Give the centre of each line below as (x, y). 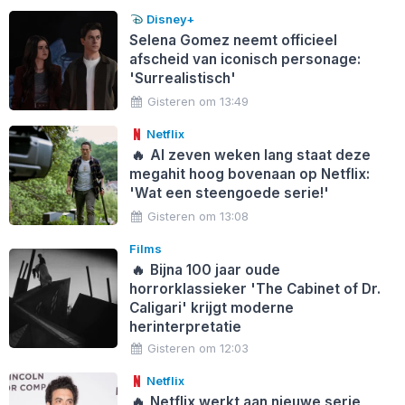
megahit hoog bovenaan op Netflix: (249, 174)
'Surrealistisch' (182, 79)
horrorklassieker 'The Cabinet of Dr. (254, 289)
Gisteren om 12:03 (198, 348)
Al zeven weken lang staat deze (259, 155)
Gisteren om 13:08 (198, 217)
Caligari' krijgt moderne (211, 308)
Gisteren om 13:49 (198, 102)
